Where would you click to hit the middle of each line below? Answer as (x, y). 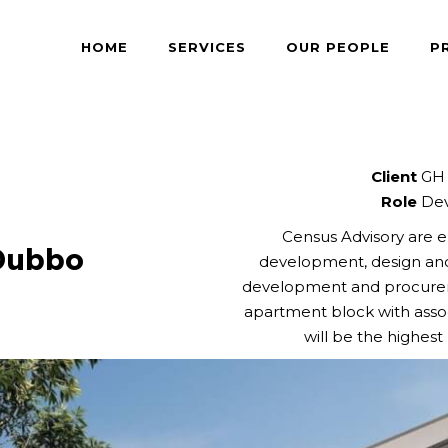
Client (393, 176)
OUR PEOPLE (338, 47)
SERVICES (207, 47)
